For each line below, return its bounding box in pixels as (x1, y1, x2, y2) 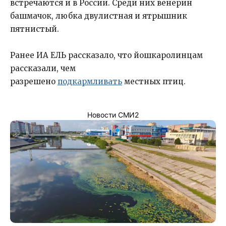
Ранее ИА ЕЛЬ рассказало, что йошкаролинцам (10, 50, 203, 60)
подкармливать (58, 76, 122, 86)
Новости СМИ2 (87, 110, 139, 119)
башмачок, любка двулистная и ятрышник (10, 11, 187, 21)
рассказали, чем (10, 63, 76, 73)
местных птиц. (122, 76, 186, 86)
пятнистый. (10, 24, 61, 34)
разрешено (10, 76, 58, 86)
